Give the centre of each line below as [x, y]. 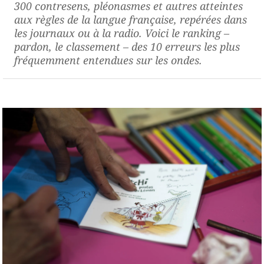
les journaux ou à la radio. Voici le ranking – [122, 33]
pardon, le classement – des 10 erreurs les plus [127, 46]
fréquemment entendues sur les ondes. [108, 60]
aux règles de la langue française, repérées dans [131, 19]
